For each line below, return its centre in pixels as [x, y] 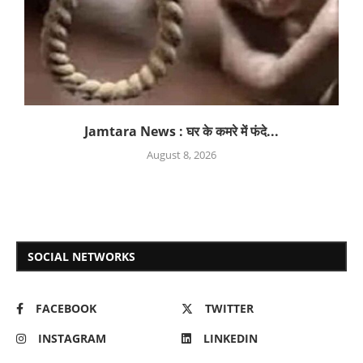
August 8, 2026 [181, 155]
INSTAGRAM [72, 339]
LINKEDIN [231, 339]
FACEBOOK [66, 309]
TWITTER [229, 309]
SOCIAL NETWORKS [81, 257]
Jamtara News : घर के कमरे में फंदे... [181, 132]
